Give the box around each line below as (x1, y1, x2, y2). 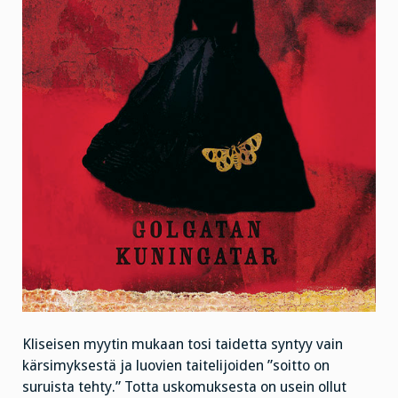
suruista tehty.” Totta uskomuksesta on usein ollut (22, 378, 346, 395)
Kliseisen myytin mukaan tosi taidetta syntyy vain (22, 335, 343, 353)
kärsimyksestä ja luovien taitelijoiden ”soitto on (22, 356, 330, 374)
